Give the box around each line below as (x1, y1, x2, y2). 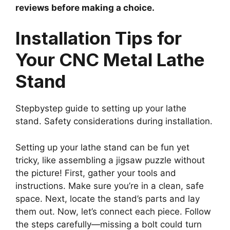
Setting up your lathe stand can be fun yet (15, 142, 189, 152)
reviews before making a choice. (15, 2, 155, 13)
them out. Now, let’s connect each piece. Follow (15, 206, 211, 217)
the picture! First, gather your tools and (15, 167, 176, 178)
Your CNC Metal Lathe (15, 49, 205, 71)
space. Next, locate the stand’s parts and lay (15, 193, 200, 204)
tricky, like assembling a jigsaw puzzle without (15, 155, 205, 165)
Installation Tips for (15, 27, 182, 49)
